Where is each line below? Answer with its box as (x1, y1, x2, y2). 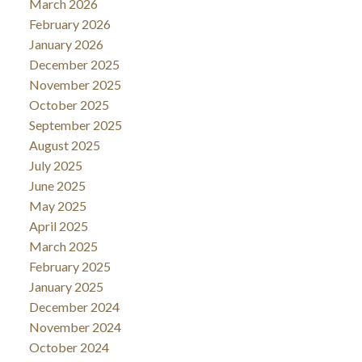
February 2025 (28, 259, 111, 275)
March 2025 (28, 238, 98, 255)
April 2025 (28, 218, 88, 234)
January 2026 (28, 36, 103, 53)
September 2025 (28, 117, 122, 133)
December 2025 (28, 57, 120, 73)
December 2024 (28, 299, 120, 315)
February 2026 (28, 16, 111, 32)
